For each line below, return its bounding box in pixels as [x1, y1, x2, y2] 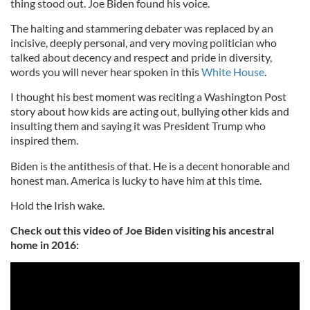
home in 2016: [10, 238, 79, 252]
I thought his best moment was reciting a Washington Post [10, 90, 286, 104]
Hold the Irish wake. [10, 199, 104, 212]
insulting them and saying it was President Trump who [10, 119, 266, 133]
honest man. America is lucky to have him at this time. [10, 174, 262, 188]
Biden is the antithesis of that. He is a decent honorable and [10, 159, 290, 173]
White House [201, 65, 264, 79]
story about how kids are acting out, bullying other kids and [10, 104, 289, 118]
